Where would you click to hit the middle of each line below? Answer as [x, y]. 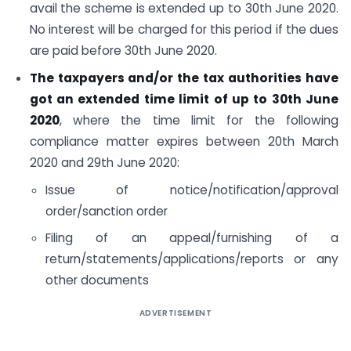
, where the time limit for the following [199, 120]
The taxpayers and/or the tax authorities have [184, 78]
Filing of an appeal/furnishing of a [192, 238]
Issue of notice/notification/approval [192, 190]
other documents [97, 280]
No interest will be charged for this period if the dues [184, 30]
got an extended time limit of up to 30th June [184, 99]
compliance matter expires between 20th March [184, 141]
